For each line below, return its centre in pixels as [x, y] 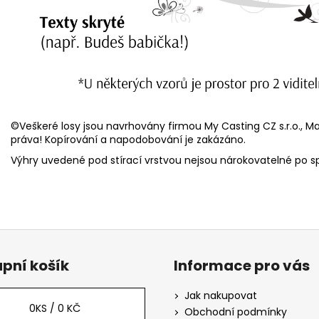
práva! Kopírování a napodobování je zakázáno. [128, 140]
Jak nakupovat [221, 296]
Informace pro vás [242, 266]
